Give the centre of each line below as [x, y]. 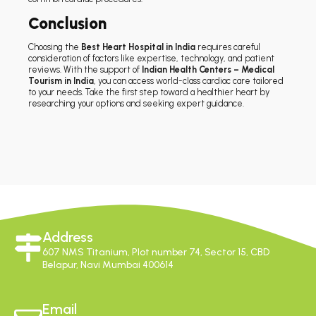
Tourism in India [61, 81]
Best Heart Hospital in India [138, 47]
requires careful [228, 47]
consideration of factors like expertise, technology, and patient [151, 59]
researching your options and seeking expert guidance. [136, 104]
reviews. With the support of [85, 70]
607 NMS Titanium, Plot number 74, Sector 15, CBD [156, 252]
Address [68, 237]
